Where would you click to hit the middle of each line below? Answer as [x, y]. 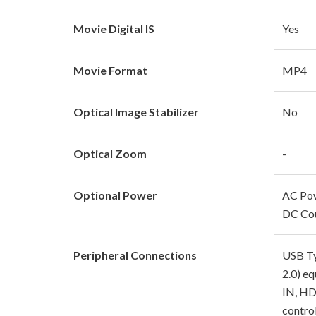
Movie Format [110, 70]
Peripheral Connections [135, 255]
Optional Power [115, 195]
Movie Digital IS [114, 28]
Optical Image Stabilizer [136, 111]
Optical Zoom [110, 153]
